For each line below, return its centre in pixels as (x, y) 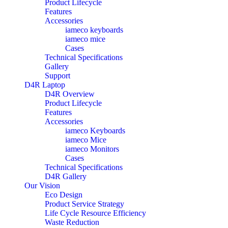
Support (58, 75)
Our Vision (42, 185)
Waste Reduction (72, 222)
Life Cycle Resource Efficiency (95, 213)
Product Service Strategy (84, 204)
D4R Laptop (45, 84)
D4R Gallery (66, 176)
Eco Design (64, 194)
